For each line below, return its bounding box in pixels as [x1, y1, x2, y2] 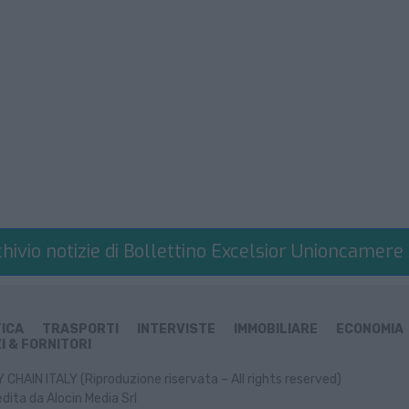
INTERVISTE [137, 321, 215, 338]
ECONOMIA [336, 321, 404, 338]
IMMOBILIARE [234, 321, 318, 338]
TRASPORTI [42, 321, 119, 338]
